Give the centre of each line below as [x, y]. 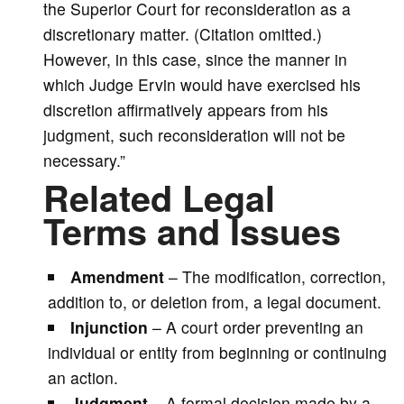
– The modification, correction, [278, 276]
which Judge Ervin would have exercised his [202, 85]
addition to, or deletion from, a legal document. [214, 301]
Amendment [120, 276]
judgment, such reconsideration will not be [194, 135]
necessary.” [84, 161]
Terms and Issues [192, 231]
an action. [83, 377]
